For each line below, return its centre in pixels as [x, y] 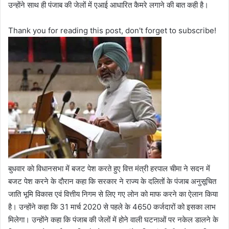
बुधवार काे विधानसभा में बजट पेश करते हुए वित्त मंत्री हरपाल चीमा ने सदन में [109, 168]
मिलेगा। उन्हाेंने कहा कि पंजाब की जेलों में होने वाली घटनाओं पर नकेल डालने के [113, 219]
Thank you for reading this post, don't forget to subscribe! [112, 30]
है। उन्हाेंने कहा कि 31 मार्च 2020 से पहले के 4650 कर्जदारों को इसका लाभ [112, 207]
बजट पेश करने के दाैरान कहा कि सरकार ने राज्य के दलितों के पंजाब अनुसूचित [112, 181]
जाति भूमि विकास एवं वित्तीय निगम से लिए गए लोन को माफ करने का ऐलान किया [113, 194]
